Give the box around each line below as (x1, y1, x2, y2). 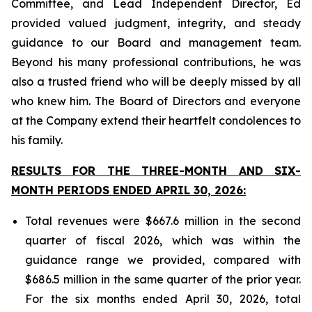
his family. (11, 133, 63, 147)
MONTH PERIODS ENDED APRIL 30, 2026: (11, 183, 246, 197)
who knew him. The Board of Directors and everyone (11, 94, 301, 108)
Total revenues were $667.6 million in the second (25, 214, 301, 228)
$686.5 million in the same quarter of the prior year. (25, 272, 301, 286)
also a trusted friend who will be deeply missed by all (11, 75, 301, 88)
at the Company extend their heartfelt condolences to (11, 114, 301, 127)
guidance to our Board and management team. (11, 36, 301, 49)
